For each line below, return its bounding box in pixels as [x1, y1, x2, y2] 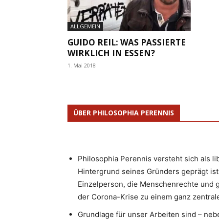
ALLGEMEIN [70, 22, 100, 30]
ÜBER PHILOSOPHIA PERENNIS [73, 108, 174, 117]
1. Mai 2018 [67, 61, 96, 69]
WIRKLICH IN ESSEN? [67, 47, 155, 59]
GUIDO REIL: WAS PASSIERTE [67, 36, 186, 48]
